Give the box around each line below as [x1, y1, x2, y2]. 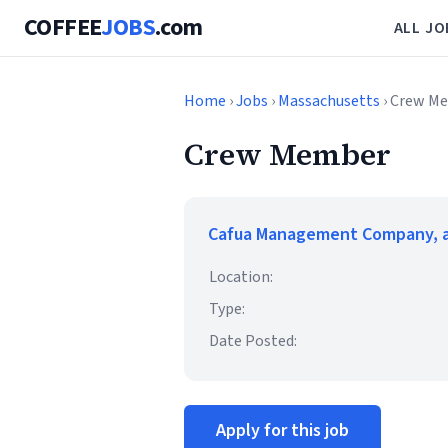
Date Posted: [209, 330, 297, 352]
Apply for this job [216, 418, 349, 443]
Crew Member [184, 134, 391, 175]
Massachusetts [278, 90, 380, 112]
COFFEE [24, 10, 102, 45]
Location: [209, 266, 273, 288]
